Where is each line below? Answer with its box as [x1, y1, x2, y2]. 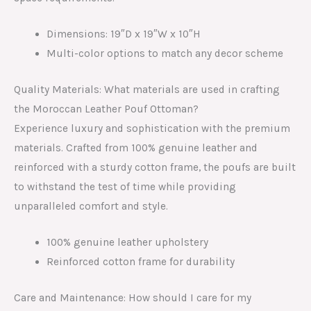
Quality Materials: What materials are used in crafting [14, 83, 280, 96]
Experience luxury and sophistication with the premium [14, 121, 290, 135]
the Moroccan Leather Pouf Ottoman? [14, 102, 199, 115]
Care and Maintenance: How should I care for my [14, 291, 251, 304]
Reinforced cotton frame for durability [46, 255, 235, 269]
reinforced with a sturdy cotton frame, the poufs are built [14, 160, 296, 174]
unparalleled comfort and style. [14, 199, 168, 212]
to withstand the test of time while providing [14, 180, 236, 193]
